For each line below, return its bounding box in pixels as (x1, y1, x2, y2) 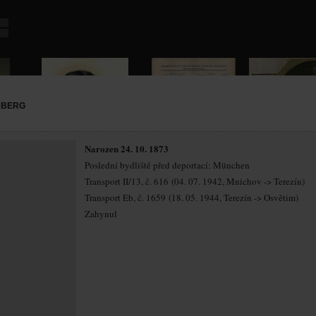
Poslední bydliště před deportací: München (85, 159, 250, 171)
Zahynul (85, 207, 117, 220)
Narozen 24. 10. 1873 (85, 142, 169, 155)
